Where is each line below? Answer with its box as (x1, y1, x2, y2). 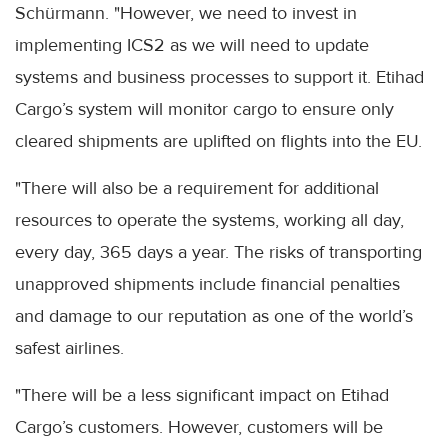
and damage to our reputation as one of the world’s (15, 305, 413, 328)
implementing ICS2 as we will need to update (15, 34, 369, 57)
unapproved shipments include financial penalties (15, 273, 400, 296)
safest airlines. (15, 337, 124, 360)
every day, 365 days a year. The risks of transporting (15, 241, 422, 264)
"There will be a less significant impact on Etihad (15, 384, 389, 407)
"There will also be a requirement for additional (15, 177, 379, 200)
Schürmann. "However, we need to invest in (15, 2, 357, 25)
